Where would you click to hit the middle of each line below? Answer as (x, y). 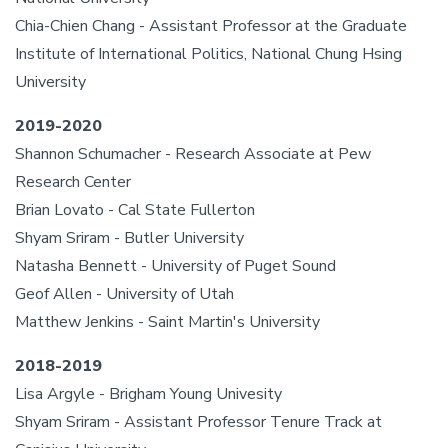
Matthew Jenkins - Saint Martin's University (167, 322)
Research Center (73, 182)
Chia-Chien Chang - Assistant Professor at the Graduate (211, 26)
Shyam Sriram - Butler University (129, 238)
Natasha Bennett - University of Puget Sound (175, 266)
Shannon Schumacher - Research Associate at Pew (193, 154)
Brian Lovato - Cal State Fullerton (135, 210)
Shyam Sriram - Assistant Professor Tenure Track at (198, 422)
